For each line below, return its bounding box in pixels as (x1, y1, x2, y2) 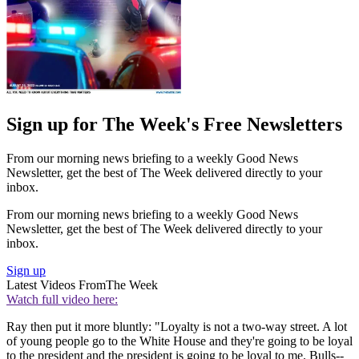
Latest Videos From (6, 277, 106, 292)
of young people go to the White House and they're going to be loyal (6, 333, 353, 348)
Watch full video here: (6, 292, 118, 306)
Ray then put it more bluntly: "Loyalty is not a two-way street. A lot (6, 319, 347, 333)
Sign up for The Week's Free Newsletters (6, 113, 342, 135)
